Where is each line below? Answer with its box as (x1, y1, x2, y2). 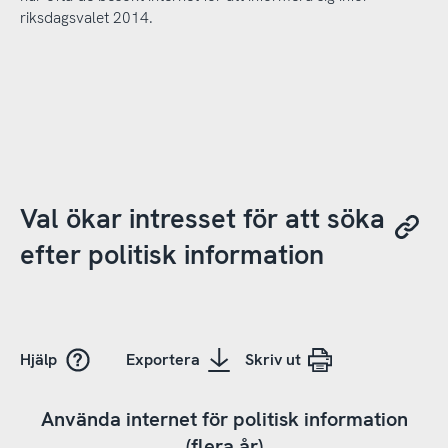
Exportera (125, 349, 200, 371)
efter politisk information (19, 237, 324, 273)
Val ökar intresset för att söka (19, 201, 385, 237)
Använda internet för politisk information (40, 406, 408, 433)
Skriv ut (244, 349, 301, 371)
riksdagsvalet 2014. (19, 8, 153, 29)
